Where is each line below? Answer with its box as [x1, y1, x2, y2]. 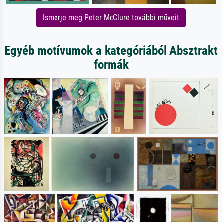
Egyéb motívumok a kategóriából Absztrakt [4, 43, 218, 58]
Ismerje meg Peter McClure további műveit [43, 13, 179, 23]
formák [93, 57, 129, 72]
